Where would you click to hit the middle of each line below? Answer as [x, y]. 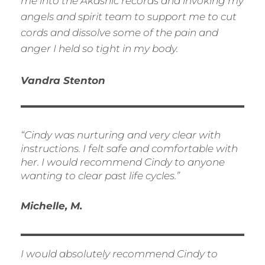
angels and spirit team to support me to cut [129, 17]
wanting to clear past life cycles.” [100, 176]
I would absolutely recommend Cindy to [119, 254]
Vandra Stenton [63, 81]
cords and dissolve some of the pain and [119, 33]
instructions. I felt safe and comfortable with [129, 149]
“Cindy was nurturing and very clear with [121, 135]
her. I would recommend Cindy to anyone [123, 162]
